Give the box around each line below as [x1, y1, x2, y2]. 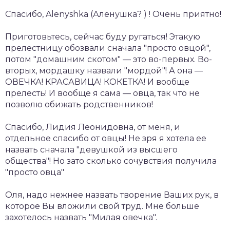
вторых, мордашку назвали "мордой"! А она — [5, 65, 203, 75]
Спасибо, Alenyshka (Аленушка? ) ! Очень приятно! [5, 9, 221, 19]
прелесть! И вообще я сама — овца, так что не [5, 88, 200, 98]
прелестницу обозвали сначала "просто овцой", [5, 43, 210, 53]
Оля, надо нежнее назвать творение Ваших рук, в [5, 189, 219, 200]
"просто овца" [5, 167, 64, 177]
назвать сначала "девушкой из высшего [5, 144, 178, 155]
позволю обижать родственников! [5, 99, 153, 109]
